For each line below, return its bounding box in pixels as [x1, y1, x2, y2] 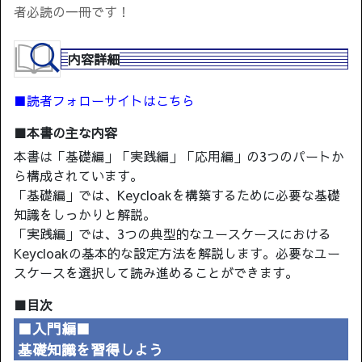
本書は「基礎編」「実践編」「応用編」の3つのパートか [14, 147, 344, 166]
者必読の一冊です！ [14, 2, 130, 21]
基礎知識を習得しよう [18, 339, 163, 360]
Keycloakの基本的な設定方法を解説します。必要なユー [14, 244, 340, 263]
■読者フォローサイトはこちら [14, 91, 195, 110]
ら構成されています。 [14, 166, 143, 185]
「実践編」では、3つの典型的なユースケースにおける [14, 225, 331, 243]
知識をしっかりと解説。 [14, 205, 156, 224]
